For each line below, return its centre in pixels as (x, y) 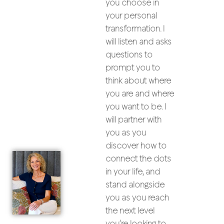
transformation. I (135, 29)
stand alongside (135, 185)
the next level (130, 211)
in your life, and (133, 172)
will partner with (134, 120)
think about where (138, 81)
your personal (131, 16)
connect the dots (138, 159)
